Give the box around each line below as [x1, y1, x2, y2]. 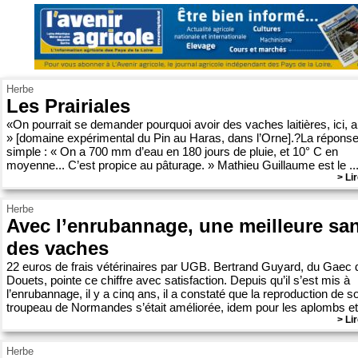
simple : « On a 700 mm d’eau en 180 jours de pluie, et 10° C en [6, 145, 338, 158]
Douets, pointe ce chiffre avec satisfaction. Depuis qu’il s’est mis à [6, 273, 350, 287]
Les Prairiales [6, 95, 130, 117]
